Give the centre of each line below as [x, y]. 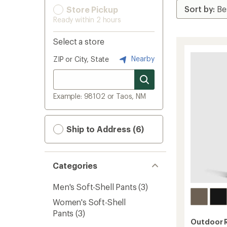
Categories [75, 165]
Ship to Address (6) [104, 129]
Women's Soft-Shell [89, 202]
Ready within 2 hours [87, 20]
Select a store [79, 41]
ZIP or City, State [81, 59]
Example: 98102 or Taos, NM [100, 96]
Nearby [142, 58]
